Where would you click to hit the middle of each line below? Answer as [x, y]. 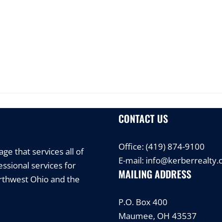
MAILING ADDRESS [155, 174]
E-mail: [132, 160]
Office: [132, 146]
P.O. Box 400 [143, 202]
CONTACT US [143, 118]
